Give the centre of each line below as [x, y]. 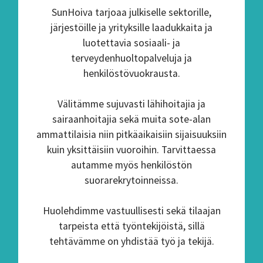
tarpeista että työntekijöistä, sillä [131, 226]
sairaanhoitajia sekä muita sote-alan [131, 119]
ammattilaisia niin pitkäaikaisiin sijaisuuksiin [131, 134]
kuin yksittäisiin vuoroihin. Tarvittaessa [131, 150]
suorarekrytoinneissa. [131, 180]
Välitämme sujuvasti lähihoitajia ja [131, 104]
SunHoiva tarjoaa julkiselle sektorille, [131, 12]
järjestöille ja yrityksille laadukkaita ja [131, 28]
